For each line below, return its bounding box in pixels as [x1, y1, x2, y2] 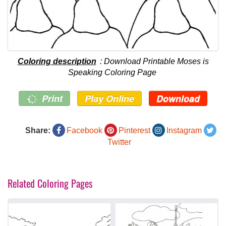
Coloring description [17, 56, 96, 66]
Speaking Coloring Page [68, 68, 156, 77]
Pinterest [118, 126, 150, 135]
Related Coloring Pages [8, 175, 92, 191]
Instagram [166, 126, 202, 135]
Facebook [66, 126, 102, 135]
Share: [25, 126, 50, 135]
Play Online [85, 91, 135, 105]
